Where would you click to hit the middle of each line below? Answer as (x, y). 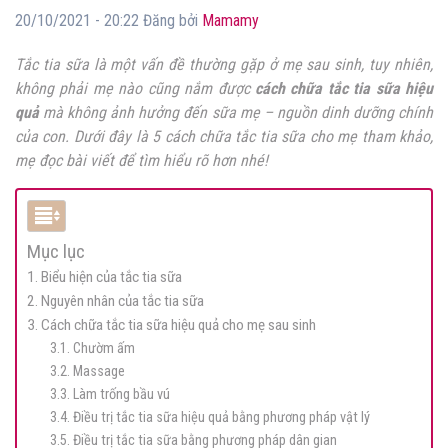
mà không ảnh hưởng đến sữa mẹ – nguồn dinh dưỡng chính (236, 113)
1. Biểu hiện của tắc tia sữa (104, 277)
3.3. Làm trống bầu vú (109, 395)
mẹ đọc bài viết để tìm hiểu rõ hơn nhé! (143, 161)
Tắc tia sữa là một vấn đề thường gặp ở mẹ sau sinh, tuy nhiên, (224, 65)
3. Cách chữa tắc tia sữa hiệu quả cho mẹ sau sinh (171, 325)
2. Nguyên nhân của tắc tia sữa (115, 301)
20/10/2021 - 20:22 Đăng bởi (108, 21)
